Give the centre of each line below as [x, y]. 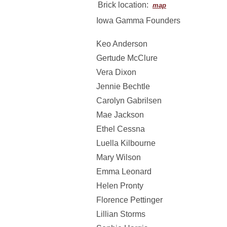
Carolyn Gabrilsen [129, 101]
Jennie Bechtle [123, 86]
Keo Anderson [122, 44]
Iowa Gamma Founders [138, 21]
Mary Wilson [119, 157]
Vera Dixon [116, 72]
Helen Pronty [120, 186]
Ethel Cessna [121, 129]
